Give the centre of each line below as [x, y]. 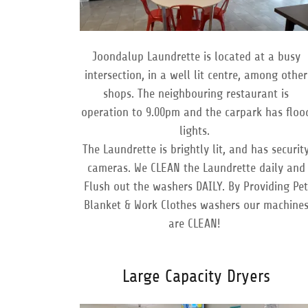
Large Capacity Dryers [196, 277]
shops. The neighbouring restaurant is [196, 94]
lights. [196, 131]
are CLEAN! [196, 224]
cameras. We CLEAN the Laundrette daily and [196, 168]
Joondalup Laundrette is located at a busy [196, 57]
